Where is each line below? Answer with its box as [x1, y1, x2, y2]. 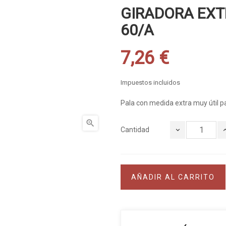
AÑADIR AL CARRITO [131, 173, 215, 182]
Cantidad [121, 126, 149, 134]
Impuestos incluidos [121, 79, 180, 87]
